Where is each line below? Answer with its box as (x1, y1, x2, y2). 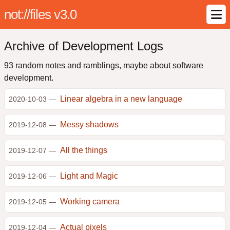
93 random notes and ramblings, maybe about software (4, 61, 203, 70)
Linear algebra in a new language (60, 94, 182, 103)
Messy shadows (60, 120, 119, 129)
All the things (60, 146, 107, 155)
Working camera (60, 197, 120, 206)
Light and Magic (60, 171, 118, 180)
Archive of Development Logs (4, 39, 163, 53)
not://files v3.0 (4, 7, 76, 22)
